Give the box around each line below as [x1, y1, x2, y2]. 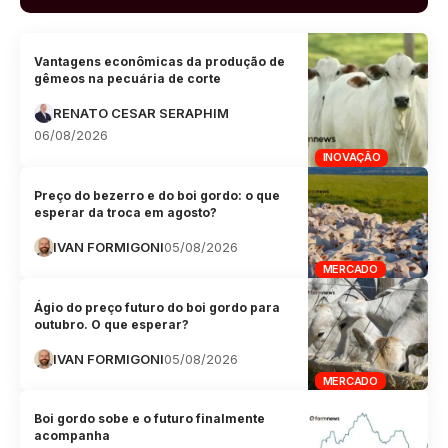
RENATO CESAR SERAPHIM [53, 105, 230, 122]
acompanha [34, 428, 111, 444]
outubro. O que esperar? [34, 316, 190, 332]
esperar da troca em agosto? [34, 204, 218, 220]
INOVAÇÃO [322, 150, 381, 165]
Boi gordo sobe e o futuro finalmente [34, 411, 266, 427]
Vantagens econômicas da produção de [34, 54, 286, 70]
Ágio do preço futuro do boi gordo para [34, 299, 281, 315]
